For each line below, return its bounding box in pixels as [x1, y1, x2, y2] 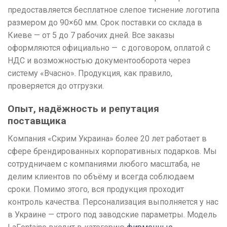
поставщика [8, 115, 66, 127]
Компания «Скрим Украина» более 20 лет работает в [8, 133, 207, 143]
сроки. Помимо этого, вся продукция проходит [8, 184, 184, 194]
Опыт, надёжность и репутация [8, 103, 159, 115]
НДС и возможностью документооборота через [8, 56, 191, 66]
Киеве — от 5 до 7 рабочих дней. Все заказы [8, 30, 175, 41]
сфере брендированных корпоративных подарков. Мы [8, 146, 217, 156]
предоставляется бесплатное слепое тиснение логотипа [8, 5, 219, 15]
